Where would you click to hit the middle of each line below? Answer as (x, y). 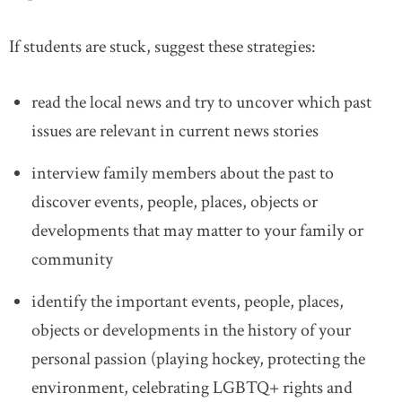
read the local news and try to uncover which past (201, 102)
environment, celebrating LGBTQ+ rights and (192, 388)
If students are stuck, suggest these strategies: (162, 47)
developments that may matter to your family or (197, 231)
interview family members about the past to (183, 173)
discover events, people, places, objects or (175, 202)
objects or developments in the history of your (191, 330)
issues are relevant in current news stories (175, 131)
